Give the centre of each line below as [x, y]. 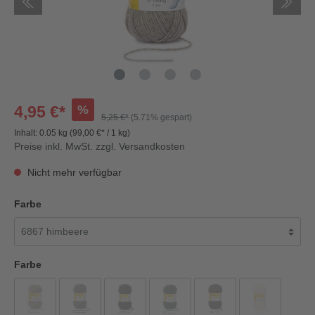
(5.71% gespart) [161, 117]
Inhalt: [27, 133]
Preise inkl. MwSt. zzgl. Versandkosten [99, 146]
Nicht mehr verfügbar [73, 172]
